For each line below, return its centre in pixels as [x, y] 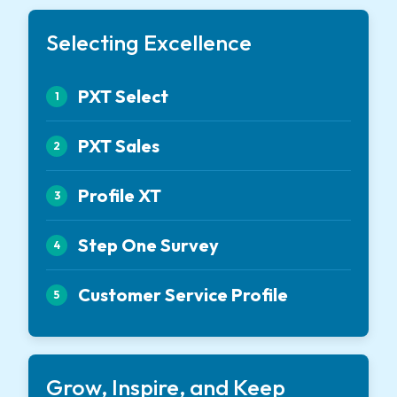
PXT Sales [119, 146]
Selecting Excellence [149, 43]
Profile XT [120, 196]
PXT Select [123, 97]
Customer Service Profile [183, 295]
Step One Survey [148, 245]
